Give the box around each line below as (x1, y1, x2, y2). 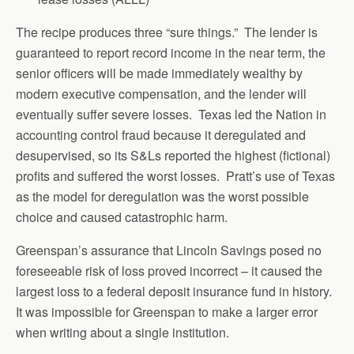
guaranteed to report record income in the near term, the (16, 43, 326, 62)
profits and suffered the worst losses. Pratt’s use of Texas (16, 166, 335, 185)
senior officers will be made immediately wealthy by (16, 63, 303, 82)
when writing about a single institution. (16, 322, 229, 341)
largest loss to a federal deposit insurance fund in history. (16, 281, 335, 300)
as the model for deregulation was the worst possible (16, 186, 309, 205)
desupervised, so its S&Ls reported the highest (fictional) (16, 145, 330, 164)
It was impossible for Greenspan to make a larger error (16, 302, 318, 321)
